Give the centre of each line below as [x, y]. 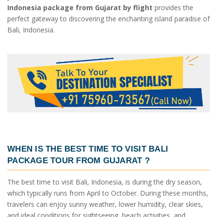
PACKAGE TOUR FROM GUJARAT [75, 160]
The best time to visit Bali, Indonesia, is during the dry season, [105, 182]
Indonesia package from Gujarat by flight [80, 7]
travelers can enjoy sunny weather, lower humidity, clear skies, [105, 204]
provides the [173, 7]
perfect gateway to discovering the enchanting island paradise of [108, 18]
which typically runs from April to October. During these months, [108, 193]
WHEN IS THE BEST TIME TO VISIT [78, 148]
